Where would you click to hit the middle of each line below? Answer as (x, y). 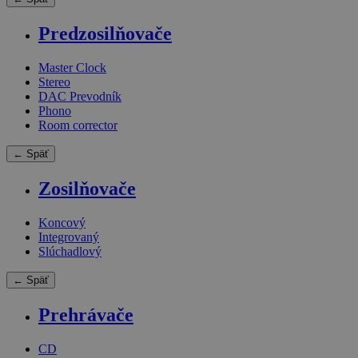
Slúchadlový (70, 251)
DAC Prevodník (80, 97)
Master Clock (72, 68)
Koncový (62, 222)
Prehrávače (86, 314)
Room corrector (78, 125)
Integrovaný (69, 237)
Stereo (54, 82)
